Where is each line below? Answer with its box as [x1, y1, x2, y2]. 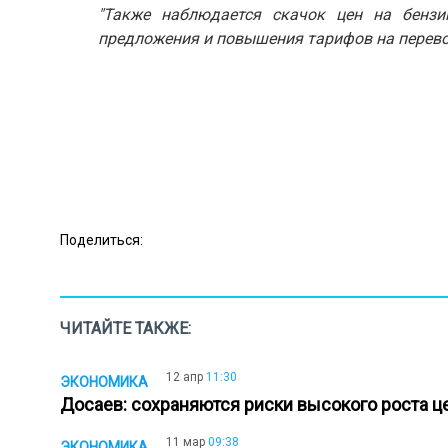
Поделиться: [60, 231, 143, 248]
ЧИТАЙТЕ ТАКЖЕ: [60, 319, 191, 338]
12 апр [166, 370, 203, 384]
